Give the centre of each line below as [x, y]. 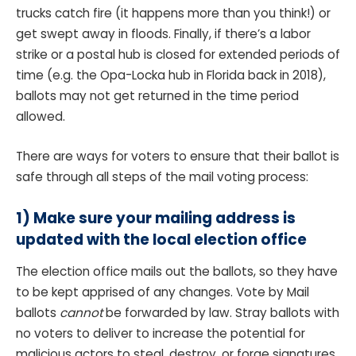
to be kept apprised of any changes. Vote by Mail [163, 292]
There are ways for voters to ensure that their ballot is [178, 156]
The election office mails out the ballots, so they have [177, 271]
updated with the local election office [161, 239]
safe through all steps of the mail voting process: [164, 176]
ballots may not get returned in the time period [157, 95]
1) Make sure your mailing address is [156, 218]
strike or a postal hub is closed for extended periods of [178, 54]
